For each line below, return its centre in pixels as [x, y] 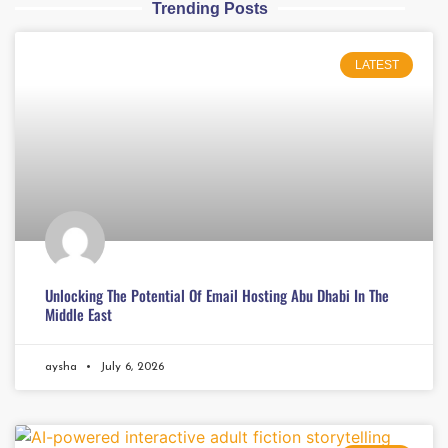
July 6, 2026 [130, 366]
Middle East [78, 313]
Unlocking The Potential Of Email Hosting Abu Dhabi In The [217, 294]
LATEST [376, 64]
